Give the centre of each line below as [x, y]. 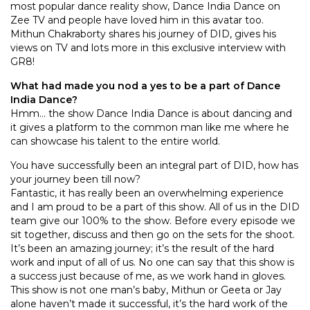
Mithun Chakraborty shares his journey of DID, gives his [143, 34]
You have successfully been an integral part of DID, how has [154, 166]
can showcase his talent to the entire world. [115, 142]
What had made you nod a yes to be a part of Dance [145, 86]
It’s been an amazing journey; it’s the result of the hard [142, 249]
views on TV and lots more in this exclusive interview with [148, 48]
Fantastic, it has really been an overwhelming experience [147, 193]
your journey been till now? [75, 180]
